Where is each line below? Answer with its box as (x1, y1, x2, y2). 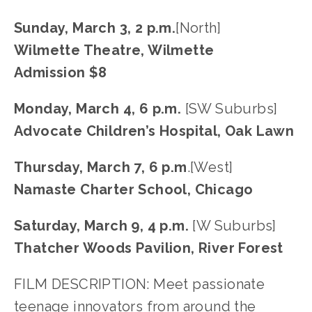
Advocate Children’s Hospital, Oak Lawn (14, 123, 295, 139)
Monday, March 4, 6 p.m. (14, 100, 185, 117)
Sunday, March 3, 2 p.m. (14, 19, 176, 36)
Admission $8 (14, 64, 107, 81)
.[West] (187, 159, 233, 175)
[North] (175, 19, 221, 36)
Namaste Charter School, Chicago (14, 181, 253, 198)
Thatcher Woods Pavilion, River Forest (14, 240, 283, 256)
